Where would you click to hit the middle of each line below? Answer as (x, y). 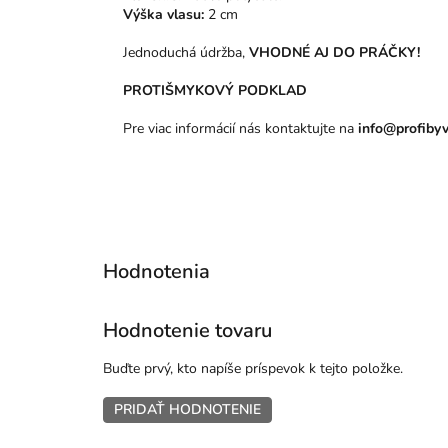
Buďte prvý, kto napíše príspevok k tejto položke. (253, 368)
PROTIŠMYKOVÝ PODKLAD (215, 91)
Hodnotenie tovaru (187, 331)
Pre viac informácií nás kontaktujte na (238, 129)
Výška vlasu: (163, 15)
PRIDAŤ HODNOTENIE (187, 409)
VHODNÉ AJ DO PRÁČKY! (334, 53)
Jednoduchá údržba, (186, 53)
